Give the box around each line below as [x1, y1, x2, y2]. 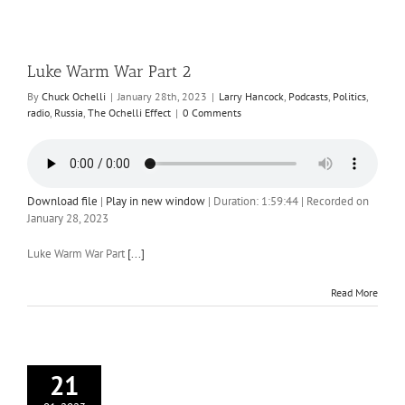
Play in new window [106, 193, 205, 209]
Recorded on [306, 193, 369, 209]
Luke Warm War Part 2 [27, 61, 191, 81]
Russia [54, 106, 83, 119]
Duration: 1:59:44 [213, 193, 298, 209]
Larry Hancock [219, 89, 284, 103]
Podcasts [288, 89, 328, 103]
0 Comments [183, 106, 241, 119]
